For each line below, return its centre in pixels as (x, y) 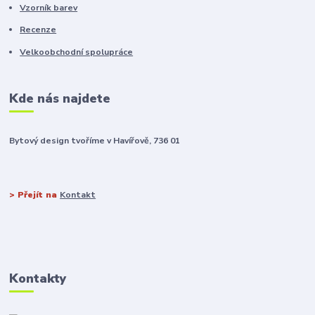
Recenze (38, 30)
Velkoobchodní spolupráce (77, 52)
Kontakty (38, 279)
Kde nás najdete (60, 99)
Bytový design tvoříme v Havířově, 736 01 (95, 141)
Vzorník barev (49, 7)
